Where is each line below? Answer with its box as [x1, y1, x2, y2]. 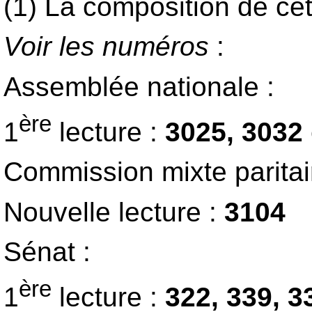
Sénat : [3, 237, 91, 267]
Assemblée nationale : [3, 71, 274, 102]
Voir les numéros [3, 31, 209, 62]
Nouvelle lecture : [3, 196, 217, 227]
